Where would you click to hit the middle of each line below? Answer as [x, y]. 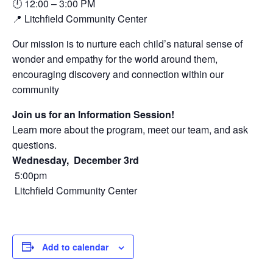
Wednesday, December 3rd [76, 160]
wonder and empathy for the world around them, [115, 58]
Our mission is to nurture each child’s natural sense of [127, 43]
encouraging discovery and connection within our [118, 74]
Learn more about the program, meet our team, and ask [130, 129]
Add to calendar [75, 246]
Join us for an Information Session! [93, 114]
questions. [34, 144]
